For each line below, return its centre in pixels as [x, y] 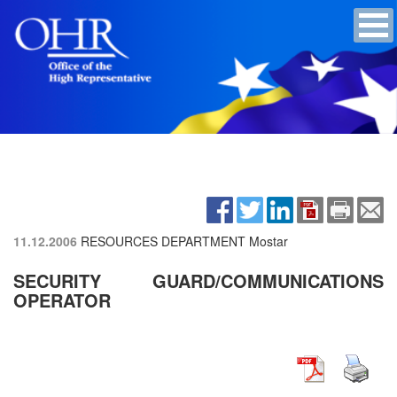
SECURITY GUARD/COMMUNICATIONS [198, 280]
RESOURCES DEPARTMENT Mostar [184, 241]
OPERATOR [62, 300]
